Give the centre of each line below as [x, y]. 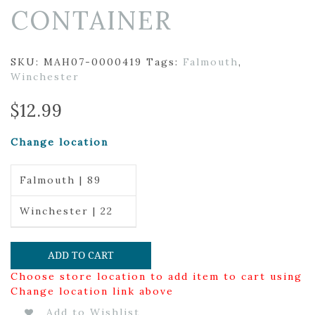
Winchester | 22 [66, 211]
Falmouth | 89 [60, 180]
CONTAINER [91, 20]
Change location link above [92, 291]
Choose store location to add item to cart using [156, 276]
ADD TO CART [81, 255]
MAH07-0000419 [93, 62]
